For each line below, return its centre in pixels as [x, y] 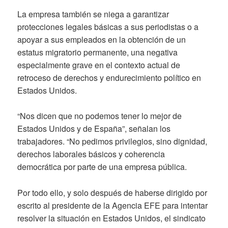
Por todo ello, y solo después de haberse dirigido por [112, 192]
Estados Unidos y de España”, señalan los [94, 129]
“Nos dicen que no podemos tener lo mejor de [100, 116]
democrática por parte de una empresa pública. [102, 167]
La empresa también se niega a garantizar [93, 14]
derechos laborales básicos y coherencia [91, 154]
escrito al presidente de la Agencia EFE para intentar [113, 205]
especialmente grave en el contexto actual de [99, 65]
